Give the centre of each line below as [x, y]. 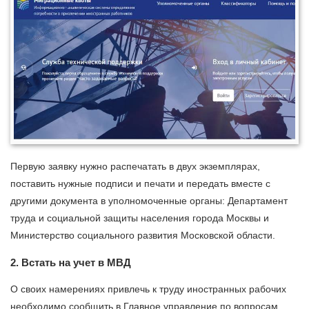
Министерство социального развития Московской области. [143, 235]
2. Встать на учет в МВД [71, 262]
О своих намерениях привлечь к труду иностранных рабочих [148, 289]
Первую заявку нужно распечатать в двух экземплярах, [135, 166]
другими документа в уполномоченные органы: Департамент [149, 200]
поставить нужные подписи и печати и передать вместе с [140, 183]
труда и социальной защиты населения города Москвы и [140, 218]
